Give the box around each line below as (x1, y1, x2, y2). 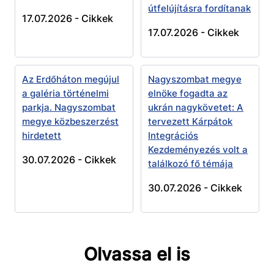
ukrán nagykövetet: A (148, 102, 244, 114)
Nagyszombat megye (148, 73, 242, 86)
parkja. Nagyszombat (22, 102, 116, 114)
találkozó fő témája (148, 158, 234, 170)
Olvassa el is (84, 243, 190, 265)
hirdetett (22, 130, 62, 142)
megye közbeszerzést (22, 116, 119, 128)
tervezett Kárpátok (148, 116, 233, 128)
